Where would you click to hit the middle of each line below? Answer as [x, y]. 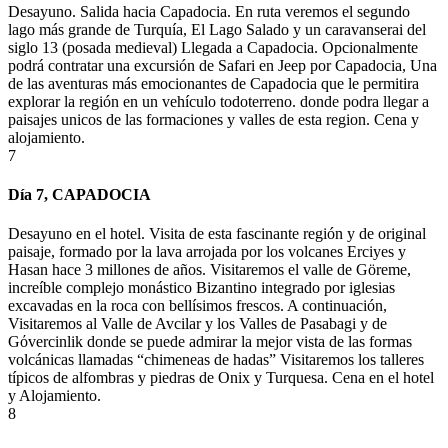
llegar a [404, 101]
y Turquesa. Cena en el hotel [342, 378]
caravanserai [364, 29]
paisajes [34, 119]
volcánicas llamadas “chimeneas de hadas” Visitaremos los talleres [216, 360]
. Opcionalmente [366, 47]
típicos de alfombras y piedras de [113, 378]
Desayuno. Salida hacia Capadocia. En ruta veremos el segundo [209, 11]
